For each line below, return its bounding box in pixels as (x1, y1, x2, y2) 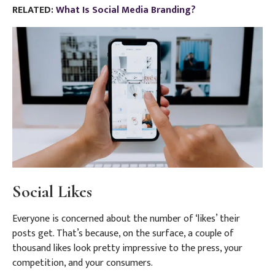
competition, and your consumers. (12, 254, 153, 271)
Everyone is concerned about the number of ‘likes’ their (12, 210, 240, 227)
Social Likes (12, 180, 92, 202)
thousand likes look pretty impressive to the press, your (12, 239, 242, 257)
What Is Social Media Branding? (56, 2, 196, 19)
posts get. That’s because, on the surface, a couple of (12, 225, 234, 242)
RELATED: (12, 2, 56, 19)
